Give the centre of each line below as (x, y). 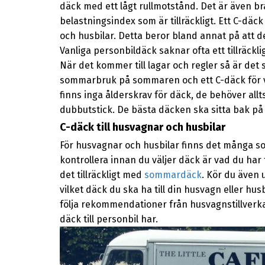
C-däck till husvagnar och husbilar (143, 127)
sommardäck (173, 175)
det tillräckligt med (102, 175)
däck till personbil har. (109, 219)
